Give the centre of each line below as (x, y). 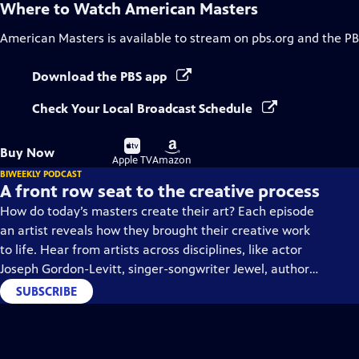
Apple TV (132, 160)
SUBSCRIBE (46, 291)
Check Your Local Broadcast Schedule (144, 109)
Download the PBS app (101, 77)
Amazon (172, 160)
